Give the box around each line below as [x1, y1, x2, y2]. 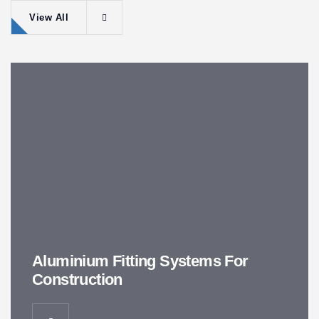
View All [29, 12, 68, 23]
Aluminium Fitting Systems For [32, 252, 249, 271]
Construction [32, 271, 122, 289]
